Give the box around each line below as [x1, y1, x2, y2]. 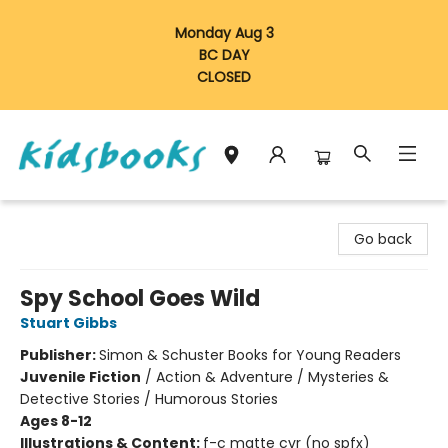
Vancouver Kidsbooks [15, 207, 163, 227]
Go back [354, 229, 412, 249]
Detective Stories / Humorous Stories [20, 389, 278, 409]
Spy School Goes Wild [20, 283, 260, 314]
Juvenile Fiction [20, 367, 141, 387]
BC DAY [198, 45, 250, 65]
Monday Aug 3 [174, 23, 274, 43]
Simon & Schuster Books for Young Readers [99, 345, 401, 365]
